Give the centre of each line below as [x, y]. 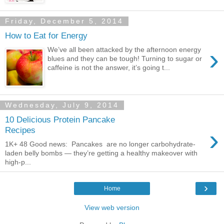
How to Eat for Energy [46, 35]
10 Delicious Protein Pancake [60, 119]
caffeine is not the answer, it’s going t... [109, 68]
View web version [112, 208]
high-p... [18, 162]
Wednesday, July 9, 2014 [62, 105]
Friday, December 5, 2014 [64, 21]
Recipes [20, 130]
